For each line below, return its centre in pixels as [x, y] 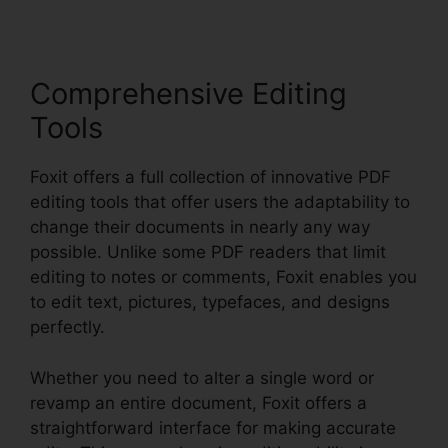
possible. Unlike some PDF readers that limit [208, 252]
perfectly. [67, 327]
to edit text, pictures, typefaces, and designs [210, 302]
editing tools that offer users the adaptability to [220, 202]
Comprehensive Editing [188, 94]
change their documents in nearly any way [200, 227]
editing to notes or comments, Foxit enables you [223, 277]
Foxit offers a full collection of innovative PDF [210, 177]
